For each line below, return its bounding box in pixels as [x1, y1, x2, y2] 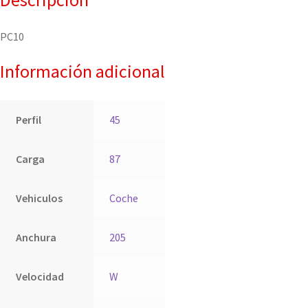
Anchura [15, 230, 56, 244]
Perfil [15, 112, 41, 126]
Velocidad [15, 269, 64, 283]
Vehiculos [15, 190, 63, 205]
